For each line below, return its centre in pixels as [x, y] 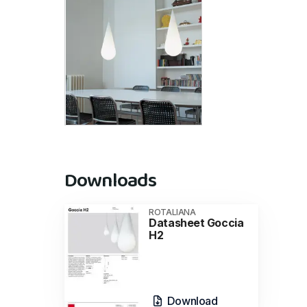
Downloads [110, 181]
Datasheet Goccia [196, 222]
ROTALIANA [172, 212]
